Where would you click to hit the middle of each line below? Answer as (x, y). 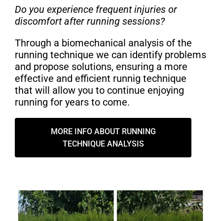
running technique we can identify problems (110, 55)
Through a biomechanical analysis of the (103, 43)
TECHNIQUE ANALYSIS (103, 144)
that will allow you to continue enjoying (99, 91)
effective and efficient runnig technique (101, 79)
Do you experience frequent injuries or (96, 10)
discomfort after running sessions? (91, 21)
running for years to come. (72, 102)
